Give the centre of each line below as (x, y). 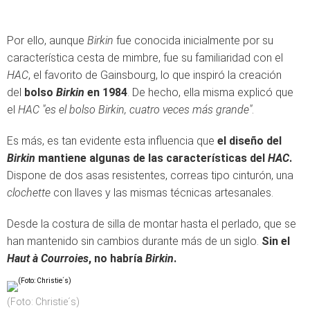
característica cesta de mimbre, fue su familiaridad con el (145, 58)
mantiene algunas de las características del (152, 158)
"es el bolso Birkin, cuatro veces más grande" (147, 110)
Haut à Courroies (48, 258)
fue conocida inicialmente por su (193, 40)
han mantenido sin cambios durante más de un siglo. (134, 241)
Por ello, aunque (47, 40)
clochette (29, 193)
